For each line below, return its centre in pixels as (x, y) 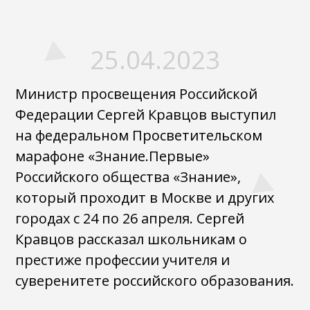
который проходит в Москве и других (145, 198)
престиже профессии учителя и (123, 260)
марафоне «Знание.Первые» (113, 156)
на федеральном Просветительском (139, 135)
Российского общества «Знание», (128, 177)
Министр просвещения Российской (137, 94)
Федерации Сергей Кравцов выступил (146, 115)
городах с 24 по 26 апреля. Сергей (130, 218)
